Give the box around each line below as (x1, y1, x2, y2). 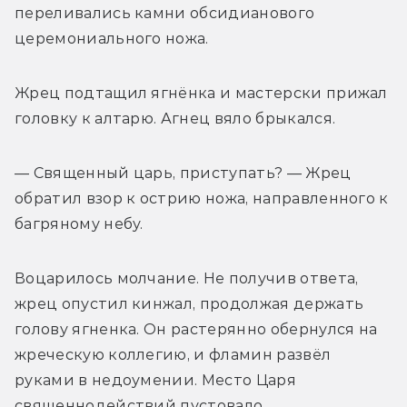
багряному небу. (15, 215, 144, 233)
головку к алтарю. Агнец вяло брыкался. (15, 110, 336, 128)
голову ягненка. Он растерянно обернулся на (15, 321, 378, 339)
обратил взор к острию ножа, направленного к (15, 190, 389, 208)
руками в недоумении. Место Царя (15, 372, 296, 390)
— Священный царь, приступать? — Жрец (15, 164, 352, 183)
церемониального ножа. (15, 30, 209, 48)
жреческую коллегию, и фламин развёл (15, 346, 332, 364)
